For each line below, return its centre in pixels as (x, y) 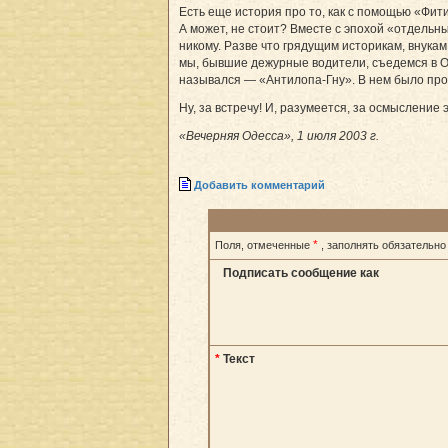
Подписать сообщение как (301, 272)
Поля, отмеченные (264, 244)
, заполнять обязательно (383, 244)
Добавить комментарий (259, 185)
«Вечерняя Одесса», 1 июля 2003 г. (279, 135)
